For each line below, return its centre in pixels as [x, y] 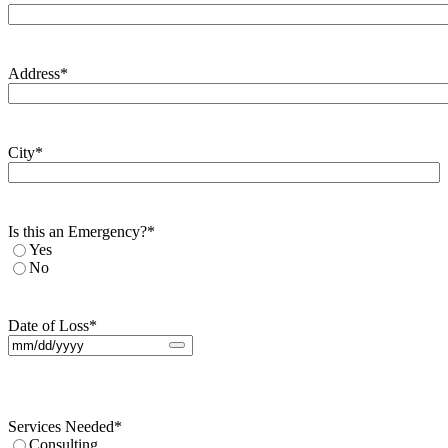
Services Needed [61, 426]
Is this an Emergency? [77, 231]
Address [34, 73]
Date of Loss [48, 325]
